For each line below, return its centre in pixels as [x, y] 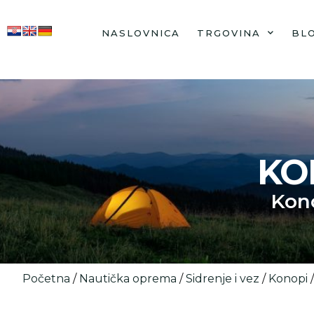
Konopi [288, 279]
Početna [46, 279]
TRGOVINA [229, 33]
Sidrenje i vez [223, 279]
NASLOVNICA [141, 33]
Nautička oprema [128, 279]
